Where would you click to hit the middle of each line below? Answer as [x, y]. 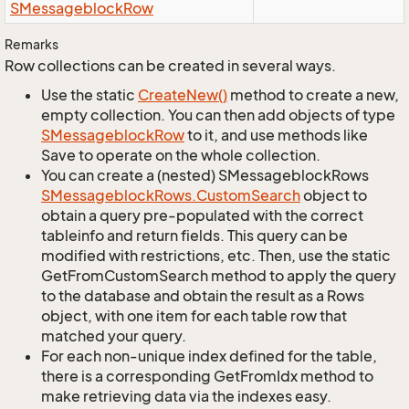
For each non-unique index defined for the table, [209, 356]
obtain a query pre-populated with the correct [202, 215]
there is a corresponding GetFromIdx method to [207, 376]
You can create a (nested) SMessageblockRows [205, 175]
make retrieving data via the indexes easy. [186, 396]
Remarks [31, 44]
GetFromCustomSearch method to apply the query [219, 276]
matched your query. [114, 336]
